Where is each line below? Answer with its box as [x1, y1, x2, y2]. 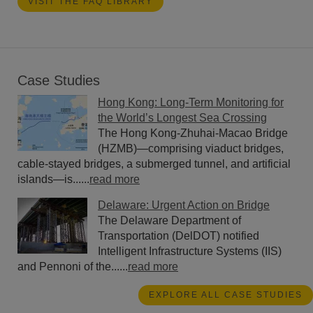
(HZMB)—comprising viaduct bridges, [98, 142, 284, 154]
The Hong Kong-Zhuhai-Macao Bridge [98, 126, 288, 139]
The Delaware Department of [98, 214, 241, 226]
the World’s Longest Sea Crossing [98, 111, 267, 124]
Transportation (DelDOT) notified [98, 229, 259, 242]
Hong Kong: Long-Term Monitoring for [98, 96, 284, 108]
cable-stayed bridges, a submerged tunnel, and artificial [17, 157, 291, 170]
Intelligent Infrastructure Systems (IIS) [98, 245, 282, 257]
